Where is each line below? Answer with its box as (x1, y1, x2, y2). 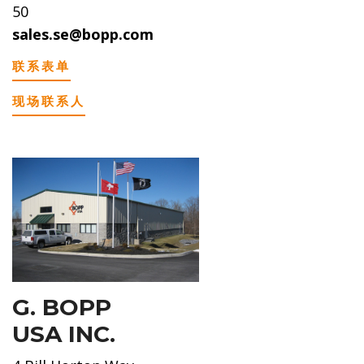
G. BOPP (12, 293, 111, 322)
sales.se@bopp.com (12, 24, 154, 44)
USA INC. (12, 320, 115, 349)
